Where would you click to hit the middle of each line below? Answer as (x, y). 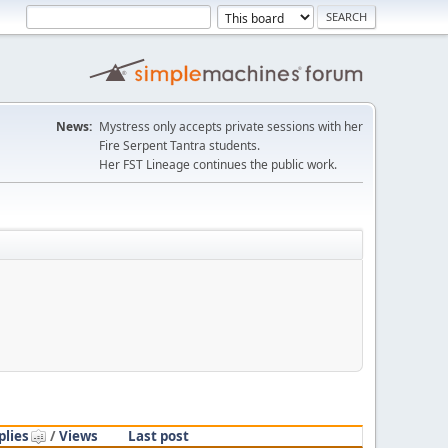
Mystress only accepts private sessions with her (231, 126)
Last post (158, 435)
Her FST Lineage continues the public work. (218, 164)
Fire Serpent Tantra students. (179, 145)
